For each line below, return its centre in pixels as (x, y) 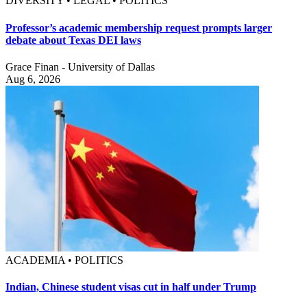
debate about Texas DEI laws (73, 40)
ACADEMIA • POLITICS (64, 260)
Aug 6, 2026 (33, 79)
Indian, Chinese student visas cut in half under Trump (131, 287)
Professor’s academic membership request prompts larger (139, 27)
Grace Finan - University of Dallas (80, 66)
